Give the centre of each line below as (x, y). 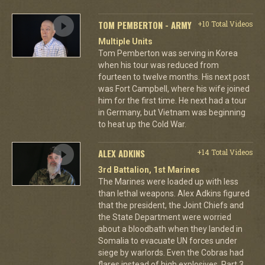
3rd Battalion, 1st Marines (149, 169)
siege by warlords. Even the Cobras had (171, 252)
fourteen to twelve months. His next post (174, 77)
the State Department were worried (164, 217)
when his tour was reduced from (158, 65)
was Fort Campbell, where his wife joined (174, 88)
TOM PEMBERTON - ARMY (145, 25)
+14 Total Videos (225, 152)
